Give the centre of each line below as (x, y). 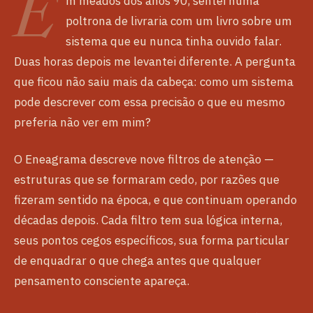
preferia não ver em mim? (82, 123)
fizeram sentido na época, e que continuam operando (155, 200)
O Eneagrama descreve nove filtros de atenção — (144, 160)
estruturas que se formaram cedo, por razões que (147, 180)
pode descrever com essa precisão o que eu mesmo (150, 102)
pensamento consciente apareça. (102, 281)
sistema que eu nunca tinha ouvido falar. (174, 42)
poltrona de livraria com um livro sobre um (179, 21)
